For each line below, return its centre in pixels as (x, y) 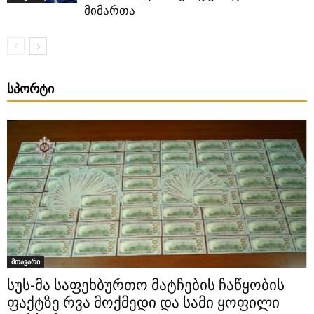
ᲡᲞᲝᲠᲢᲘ (30, 89)
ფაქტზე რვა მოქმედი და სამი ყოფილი (143, 303)
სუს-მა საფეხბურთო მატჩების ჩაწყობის (146, 286)
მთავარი (26, 262)
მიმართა (110, 11)
